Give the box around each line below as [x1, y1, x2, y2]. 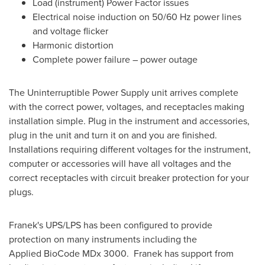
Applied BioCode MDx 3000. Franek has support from [9, 247, 234, 260]
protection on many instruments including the [9, 232, 197, 246]
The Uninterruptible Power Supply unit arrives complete [9, 86, 238, 99]
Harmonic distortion [33, 38, 114, 52]
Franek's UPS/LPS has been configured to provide [9, 218, 212, 232]
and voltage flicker [33, 24, 108, 38]
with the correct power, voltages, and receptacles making [9, 100, 244, 114]
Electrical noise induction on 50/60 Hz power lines [33, 10, 241, 24]
